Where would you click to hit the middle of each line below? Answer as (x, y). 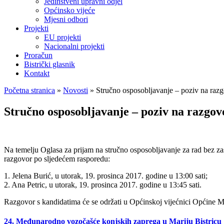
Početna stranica (29, 90)
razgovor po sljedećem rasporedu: (57, 158)
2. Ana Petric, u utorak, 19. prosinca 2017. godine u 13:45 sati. (103, 184)
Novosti (75, 90)
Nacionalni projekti (74, 46)
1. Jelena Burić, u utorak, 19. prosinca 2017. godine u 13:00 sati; (106, 175)
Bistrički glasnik (49, 64)
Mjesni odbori (66, 19)
